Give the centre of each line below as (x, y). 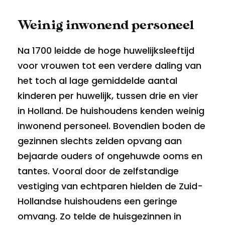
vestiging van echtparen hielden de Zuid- (110, 186)
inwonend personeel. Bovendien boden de (111, 126)
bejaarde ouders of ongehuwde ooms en (110, 156)
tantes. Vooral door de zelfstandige (98, 171)
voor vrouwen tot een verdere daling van (109, 66)
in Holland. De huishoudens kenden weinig (111, 111)
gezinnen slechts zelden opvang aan (100, 141)
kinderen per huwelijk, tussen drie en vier (108, 96)
